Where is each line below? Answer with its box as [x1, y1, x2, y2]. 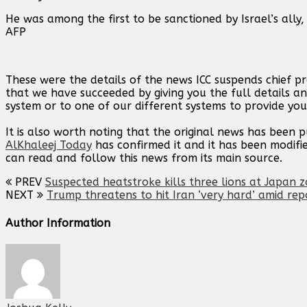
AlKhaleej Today [5, 138, 92, 152]
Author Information [5, 216, 110, 230]
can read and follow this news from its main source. [5, 151, 282, 165]
